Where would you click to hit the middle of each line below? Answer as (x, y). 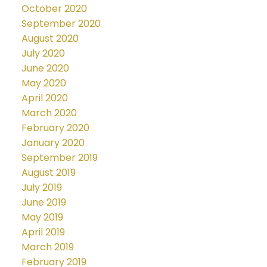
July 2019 (41, 188)
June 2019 (44, 203)
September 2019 (59, 158)
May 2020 (44, 83)
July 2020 (43, 54)
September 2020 (61, 24)
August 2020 (50, 39)
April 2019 (43, 232)
